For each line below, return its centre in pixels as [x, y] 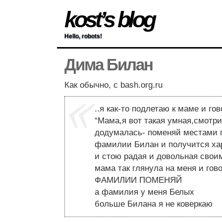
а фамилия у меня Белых [144, 192]
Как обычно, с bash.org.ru [113, 85]
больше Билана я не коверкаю [154, 204]
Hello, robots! [83, 36]
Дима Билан [109, 65]
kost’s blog [109, 20]
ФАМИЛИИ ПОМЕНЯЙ [138, 180]
